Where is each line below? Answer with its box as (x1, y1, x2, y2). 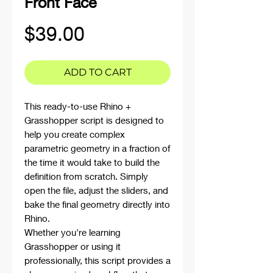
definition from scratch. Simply (24, 171, 148, 182)
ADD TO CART (63, 66, 132, 78)
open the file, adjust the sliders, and (24, 185, 168, 196)
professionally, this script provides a (24, 255, 171, 266)
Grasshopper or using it (24, 241, 121, 252)
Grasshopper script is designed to (24, 115, 164, 126)
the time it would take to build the (24, 157, 160, 168)
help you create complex (24, 129, 125, 140)
